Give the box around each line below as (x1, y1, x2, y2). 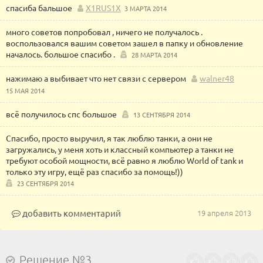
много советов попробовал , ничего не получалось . (6, 26, 203, 37)
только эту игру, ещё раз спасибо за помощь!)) (6, 166, 183, 177)
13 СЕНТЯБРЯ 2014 (133, 110, 190, 119)
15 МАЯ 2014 (6, 86, 45, 95)
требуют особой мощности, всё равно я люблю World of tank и (6, 155, 243, 166)
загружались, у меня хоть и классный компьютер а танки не (6, 144, 234, 154)
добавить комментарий (21, 207, 121, 218)
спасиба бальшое (6, 2, 72, 13)
